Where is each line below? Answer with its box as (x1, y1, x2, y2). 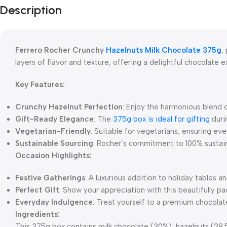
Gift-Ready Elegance (15, 115, 94, 124)
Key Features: (15, 80, 65, 89)
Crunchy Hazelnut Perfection (15, 102, 123, 111)
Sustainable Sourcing (15, 139, 93, 148)
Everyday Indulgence (15, 198, 93, 207)
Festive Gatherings (15, 173, 85, 182)
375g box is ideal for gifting (113, 115, 210, 124)
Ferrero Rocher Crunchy (15, 46, 106, 55)
